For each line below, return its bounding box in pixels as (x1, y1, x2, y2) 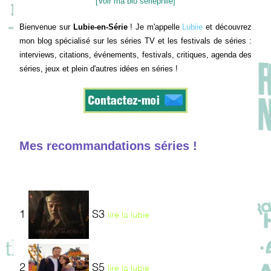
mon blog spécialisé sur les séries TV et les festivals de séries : (19, 36, 252, 46)
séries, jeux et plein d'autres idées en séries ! (19, 64, 178, 74)
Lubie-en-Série (73, 22, 128, 32)
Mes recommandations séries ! (19, 139, 198, 153)
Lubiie (182, 22, 203, 32)
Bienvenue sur (19, 22, 73, 32)
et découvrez (203, 22, 252, 32)
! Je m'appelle (127, 22, 183, 32)
